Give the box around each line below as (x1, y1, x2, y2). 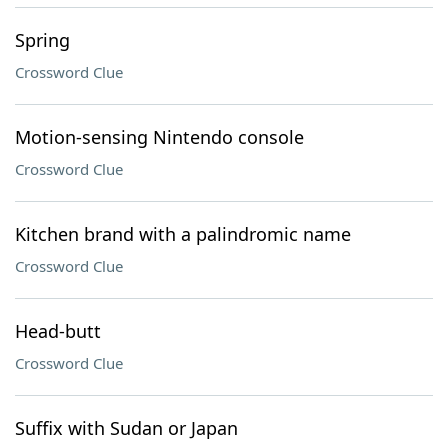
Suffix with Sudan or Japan (15, 416, 238, 440)
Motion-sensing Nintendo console (15, 125, 304, 149)
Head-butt (15, 319, 101, 343)
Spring (15, 28, 70, 52)
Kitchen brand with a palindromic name (15, 222, 351, 246)
